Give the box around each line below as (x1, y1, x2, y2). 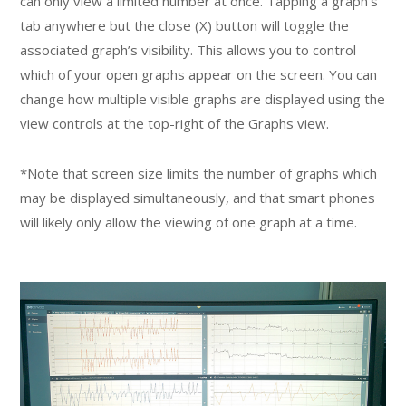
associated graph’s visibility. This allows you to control (20, 40, 357, 59)
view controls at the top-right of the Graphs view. (20, 113, 330, 132)
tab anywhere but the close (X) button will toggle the (20, 15, 350, 34)
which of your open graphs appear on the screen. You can (20, 64, 378, 83)
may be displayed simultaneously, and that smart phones (20, 188, 376, 207)
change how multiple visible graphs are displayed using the (20, 89, 386, 108)
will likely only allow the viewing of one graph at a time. (20, 212, 358, 231)
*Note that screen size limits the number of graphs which (20, 163, 378, 182)
